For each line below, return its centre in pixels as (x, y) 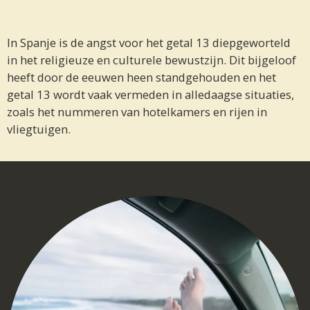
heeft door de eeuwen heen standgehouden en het (142, 77)
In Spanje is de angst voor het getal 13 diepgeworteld (149, 43)
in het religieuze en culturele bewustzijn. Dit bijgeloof (152, 60)
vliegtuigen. (39, 129)
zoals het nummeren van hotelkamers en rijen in (137, 112)
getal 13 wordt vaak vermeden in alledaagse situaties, (151, 95)
